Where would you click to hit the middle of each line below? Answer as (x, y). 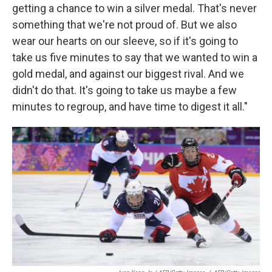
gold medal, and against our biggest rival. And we (128, 73)
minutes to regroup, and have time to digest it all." (130, 106)
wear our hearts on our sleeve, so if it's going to (125, 41)
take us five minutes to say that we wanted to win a (135, 57)
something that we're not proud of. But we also (124, 24)
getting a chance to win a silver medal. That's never (134, 8)
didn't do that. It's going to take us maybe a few (124, 90)
